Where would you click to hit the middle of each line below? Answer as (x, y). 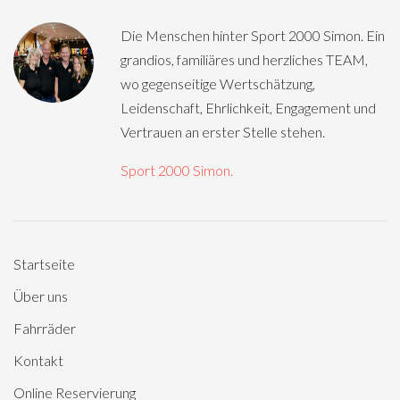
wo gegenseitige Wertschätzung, (218, 84)
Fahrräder (45, 329)
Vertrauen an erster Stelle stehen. (223, 132)
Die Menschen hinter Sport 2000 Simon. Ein (253, 36)
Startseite (44, 264)
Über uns (41, 296)
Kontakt (38, 361)
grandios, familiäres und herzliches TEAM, (244, 60)
